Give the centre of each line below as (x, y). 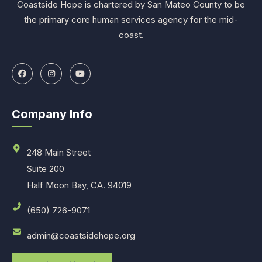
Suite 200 (45, 169)
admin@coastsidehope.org (81, 235)
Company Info (52, 114)
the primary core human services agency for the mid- (131, 19)
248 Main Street (58, 152)
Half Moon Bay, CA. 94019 (79, 185)
